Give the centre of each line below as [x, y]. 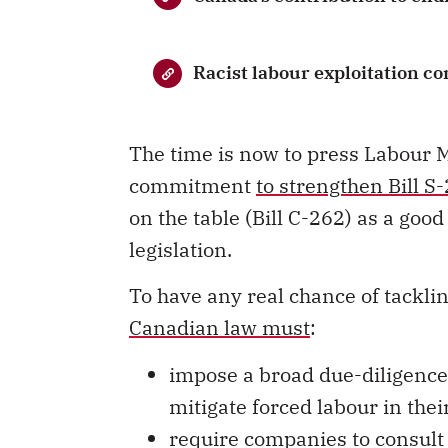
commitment [192, 161]
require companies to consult [306, 414]
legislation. [183, 225]
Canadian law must [219, 304]
